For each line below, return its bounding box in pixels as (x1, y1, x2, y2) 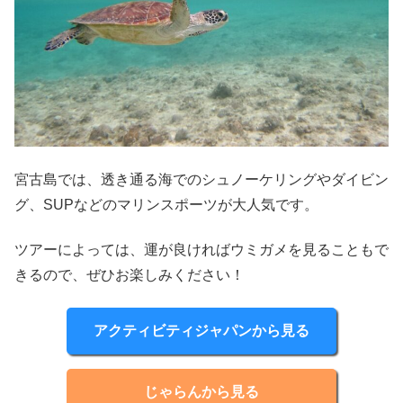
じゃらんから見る (144, 384, 259, 400)
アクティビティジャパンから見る (94, 323, 309, 339)
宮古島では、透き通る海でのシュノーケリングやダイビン (14, 171, 389, 187)
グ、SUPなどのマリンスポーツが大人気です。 (14, 196, 318, 212)
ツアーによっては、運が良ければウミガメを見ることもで (14, 241, 389, 257)
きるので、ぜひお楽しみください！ (14, 266, 245, 282)
